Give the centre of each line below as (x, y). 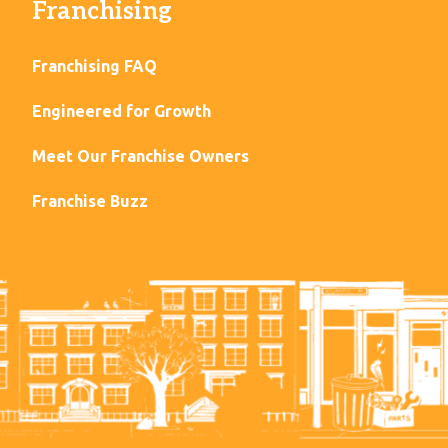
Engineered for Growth (121, 111)
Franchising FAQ (94, 66)
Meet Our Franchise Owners (140, 156)
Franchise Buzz (90, 201)
